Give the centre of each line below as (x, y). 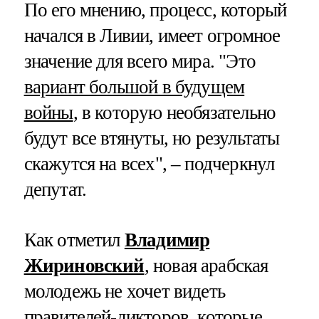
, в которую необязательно (174, 112)
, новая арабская (206, 265)
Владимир (167, 240)
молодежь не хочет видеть (125, 291)
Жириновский (84, 265)
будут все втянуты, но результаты (152, 138)
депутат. (55, 189)
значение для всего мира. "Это (140, 61)
